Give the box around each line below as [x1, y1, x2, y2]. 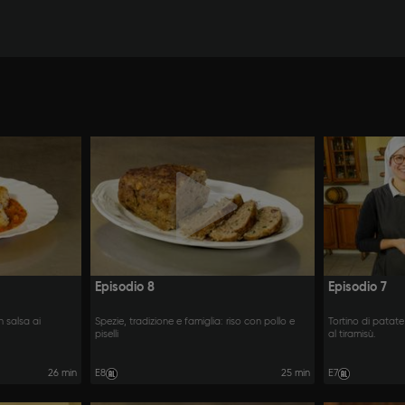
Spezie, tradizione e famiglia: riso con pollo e [94, 316, 295, 328]
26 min [47, 367, 77, 379]
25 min [281, 367, 311, 379]
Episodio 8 [94, 281, 155, 295]
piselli [94, 329, 118, 341]
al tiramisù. [328, 329, 377, 341]
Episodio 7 [328, 281, 388, 295]
